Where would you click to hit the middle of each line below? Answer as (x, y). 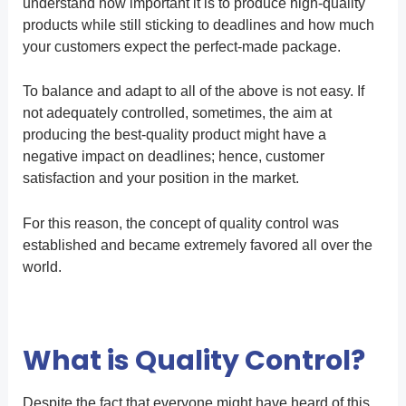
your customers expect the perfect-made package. (181, 46)
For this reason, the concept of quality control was (180, 224)
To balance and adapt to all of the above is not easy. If (193, 92)
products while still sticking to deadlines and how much (198, 24)
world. (42, 267)
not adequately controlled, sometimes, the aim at (177, 113)
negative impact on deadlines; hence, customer (173, 157)
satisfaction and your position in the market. (160, 179)
